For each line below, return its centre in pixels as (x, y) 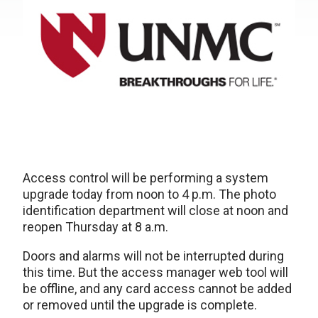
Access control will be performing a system (146, 178)
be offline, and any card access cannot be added (157, 289)
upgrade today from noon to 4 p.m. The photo (149, 194)
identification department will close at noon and (155, 211)
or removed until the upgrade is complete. (141, 305)
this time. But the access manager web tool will (155, 273)
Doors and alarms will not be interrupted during (153, 256)
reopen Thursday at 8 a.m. (95, 227)
